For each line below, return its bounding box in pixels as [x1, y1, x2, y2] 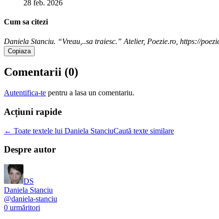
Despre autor [4, 144, 56, 155]
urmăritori [8, 203, 40, 212]
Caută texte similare [113, 126, 174, 135]
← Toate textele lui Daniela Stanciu [4, 126, 113, 135]
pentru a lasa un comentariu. [48, 88, 134, 97]
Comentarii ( [4, 66, 68, 79]
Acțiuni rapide [4, 107, 62, 117]
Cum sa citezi [4, 18, 48, 26]
